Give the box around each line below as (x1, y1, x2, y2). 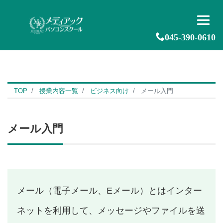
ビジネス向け (90, 87, 129, 95)
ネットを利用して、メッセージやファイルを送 (17, 206, 206, 216)
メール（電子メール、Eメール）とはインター (17, 186, 203, 196)
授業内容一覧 (39, 87, 78, 95)
